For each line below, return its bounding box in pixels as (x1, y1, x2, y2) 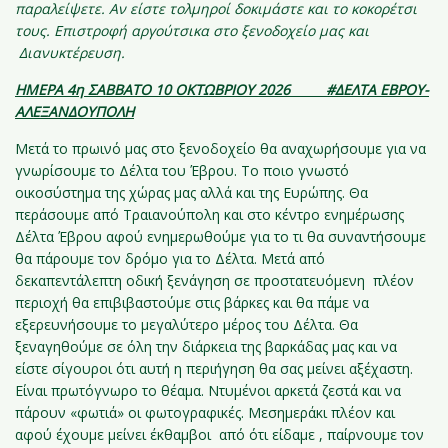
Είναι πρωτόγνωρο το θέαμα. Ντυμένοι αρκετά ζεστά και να (15, 381, 401, 400)
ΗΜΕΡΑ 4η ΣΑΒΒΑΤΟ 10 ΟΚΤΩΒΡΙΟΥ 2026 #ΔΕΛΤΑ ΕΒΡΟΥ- (15, 80, 429, 99)
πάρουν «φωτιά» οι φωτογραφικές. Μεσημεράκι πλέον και (15, 403, 395, 422)
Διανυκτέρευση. (15, 43, 125, 62)
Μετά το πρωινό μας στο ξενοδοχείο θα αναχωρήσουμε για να (15, 139, 426, 158)
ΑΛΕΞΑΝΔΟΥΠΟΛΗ (15, 102, 134, 121)
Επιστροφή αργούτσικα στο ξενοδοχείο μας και (54, 21, 369, 40)
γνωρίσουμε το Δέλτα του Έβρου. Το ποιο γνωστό (15, 161, 349, 180)
